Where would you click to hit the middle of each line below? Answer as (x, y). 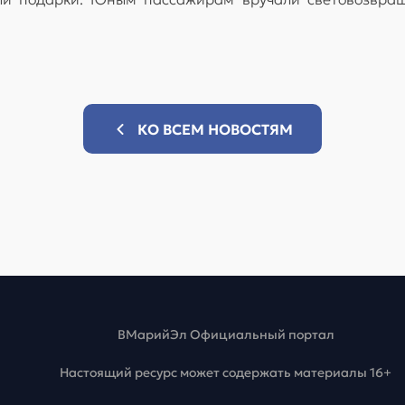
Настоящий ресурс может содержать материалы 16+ (226, 373)
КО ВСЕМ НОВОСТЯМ (215, 129)
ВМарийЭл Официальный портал (226, 335)
